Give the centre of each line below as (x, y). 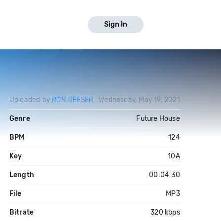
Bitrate (21, 212)
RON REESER (73, 100)
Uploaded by (31, 100)
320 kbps (165, 212)
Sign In (116, 24)
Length (21, 175)
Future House (158, 119)
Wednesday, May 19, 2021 (139, 100)
